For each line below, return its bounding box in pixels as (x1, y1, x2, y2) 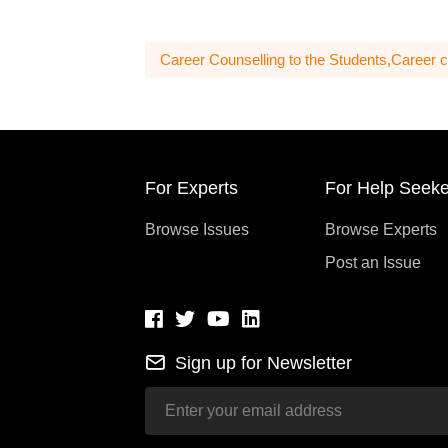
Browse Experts (325, 221, 437, 238)
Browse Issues (145, 221, 249, 238)
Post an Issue (325, 254, 421, 271)
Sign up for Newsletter (170, 353, 352, 373)
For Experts (145, 178, 238, 198)
